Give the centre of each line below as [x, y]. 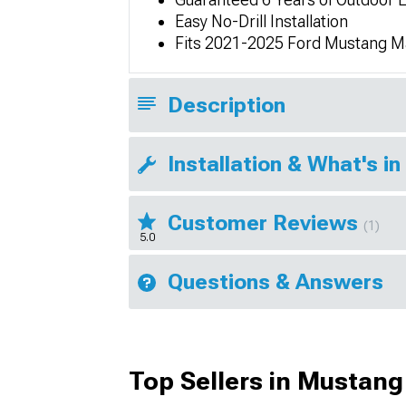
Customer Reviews [266, 223]
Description [227, 105]
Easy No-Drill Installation [261, 21]
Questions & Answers [275, 282]
